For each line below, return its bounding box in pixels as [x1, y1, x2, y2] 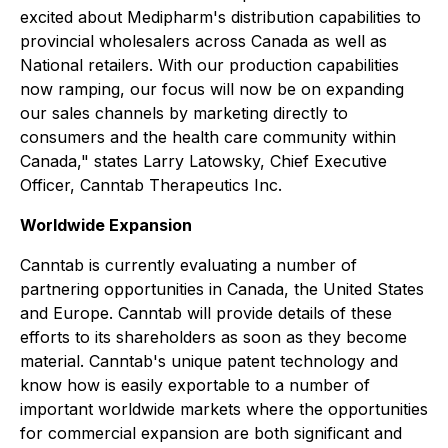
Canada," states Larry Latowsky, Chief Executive [20, 151, 387, 171]
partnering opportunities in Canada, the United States [20, 279, 424, 299]
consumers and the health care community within [20, 127, 396, 147]
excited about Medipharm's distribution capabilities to [20, 7, 421, 27]
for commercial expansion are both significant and [20, 423, 402, 443]
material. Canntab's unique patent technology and [20, 351, 398, 371]
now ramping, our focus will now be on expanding [20, 79, 404, 99]
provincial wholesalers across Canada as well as [20, 31, 387, 51]
